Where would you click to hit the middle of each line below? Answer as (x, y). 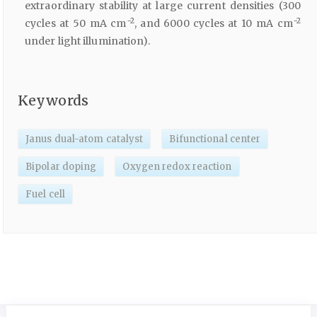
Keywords (53, 101)
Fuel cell (45, 194)
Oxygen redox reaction (177, 166)
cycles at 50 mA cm (76, 24)
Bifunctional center (215, 139)
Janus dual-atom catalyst (85, 139)
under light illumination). (87, 41)
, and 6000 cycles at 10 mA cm (213, 24)
